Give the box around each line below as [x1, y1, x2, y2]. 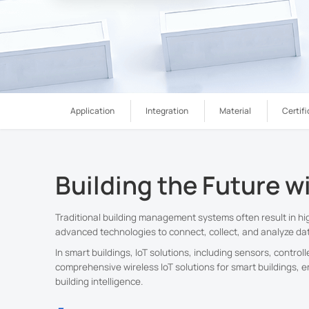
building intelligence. [54, 275, 143, 288]
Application [70, 105, 114, 117]
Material [219, 105, 251, 117]
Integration [146, 105, 188, 117]
